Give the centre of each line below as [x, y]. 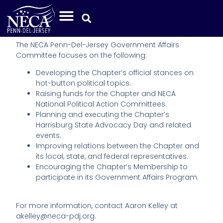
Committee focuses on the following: [82, 55]
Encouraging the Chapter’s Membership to [112, 167]
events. [49, 136]
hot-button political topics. [84, 83]
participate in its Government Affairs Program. [117, 177]
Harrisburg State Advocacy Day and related [114, 125]
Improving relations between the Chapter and [118, 146]
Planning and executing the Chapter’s [103, 115]
